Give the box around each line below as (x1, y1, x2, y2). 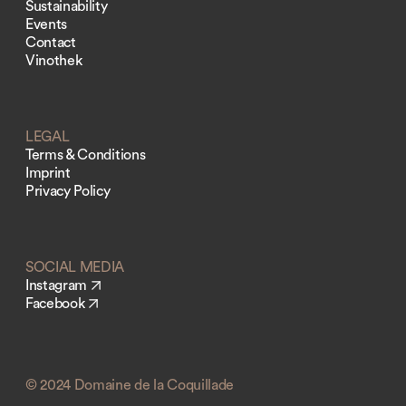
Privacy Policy (25, 183, 111, 198)
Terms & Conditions (25, 147, 146, 162)
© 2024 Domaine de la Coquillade (25, 377, 235, 392)
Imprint (25, 165, 71, 180)
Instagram (25, 277, 88, 293)
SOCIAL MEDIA (25, 259, 125, 275)
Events (25, 16, 68, 32)
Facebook (25, 295, 85, 311)
